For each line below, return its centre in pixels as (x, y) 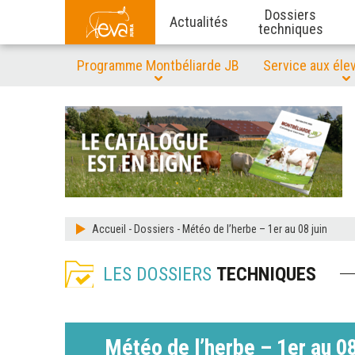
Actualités (198, 22)
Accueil (109, 229)
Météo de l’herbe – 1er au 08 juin (255, 229)
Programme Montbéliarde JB (158, 65)
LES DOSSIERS (160, 274)
